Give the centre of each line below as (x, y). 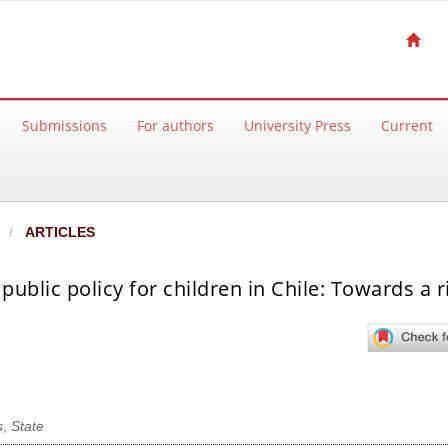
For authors (175, 125)
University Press (297, 125)
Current (407, 125)
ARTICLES (58, 232)
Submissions (64, 125)
